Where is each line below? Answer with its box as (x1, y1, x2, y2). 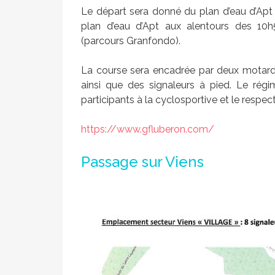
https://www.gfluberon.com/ (81, 123, 214, 136)
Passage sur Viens (81, 153, 204, 171)
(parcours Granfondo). (81, 35, 180, 47)
